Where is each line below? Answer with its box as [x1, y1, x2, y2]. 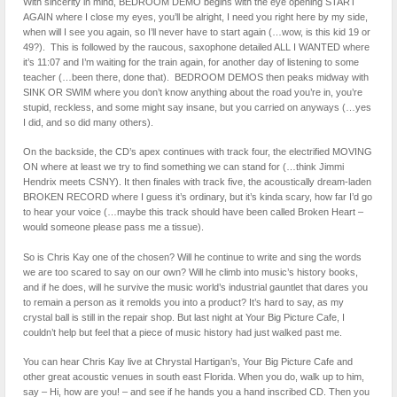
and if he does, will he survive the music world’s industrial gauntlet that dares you [23, 281, 368, 292]
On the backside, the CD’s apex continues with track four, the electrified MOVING [23, 146, 372, 158]
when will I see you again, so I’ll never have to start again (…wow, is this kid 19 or [23, 26, 370, 37]
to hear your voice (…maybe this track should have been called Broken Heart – [23, 206, 363, 218]
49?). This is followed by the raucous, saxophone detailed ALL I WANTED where [23, 41, 370, 52]
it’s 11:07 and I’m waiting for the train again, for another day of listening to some [23, 56, 359, 67]
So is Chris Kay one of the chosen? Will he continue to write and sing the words [23, 251, 362, 262]
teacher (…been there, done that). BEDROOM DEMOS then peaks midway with [23, 71, 369, 82]
